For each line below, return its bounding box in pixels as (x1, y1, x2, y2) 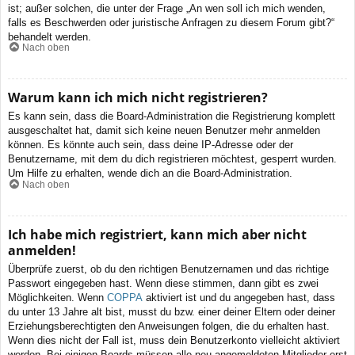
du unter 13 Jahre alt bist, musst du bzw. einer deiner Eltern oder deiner (8, 305, 335, 318)
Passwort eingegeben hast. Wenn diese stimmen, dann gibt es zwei (8, 277, 319, 289)
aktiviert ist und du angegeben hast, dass (143, 291, 335, 303)
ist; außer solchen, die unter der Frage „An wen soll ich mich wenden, (8, 2, 326, 14)
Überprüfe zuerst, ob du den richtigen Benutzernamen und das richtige (8, 262, 329, 275)
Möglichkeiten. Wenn (8, 291, 107, 303)
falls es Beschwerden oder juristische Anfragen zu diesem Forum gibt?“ (8, 16, 334, 29)
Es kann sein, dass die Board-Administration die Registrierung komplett (8, 110, 335, 123)
